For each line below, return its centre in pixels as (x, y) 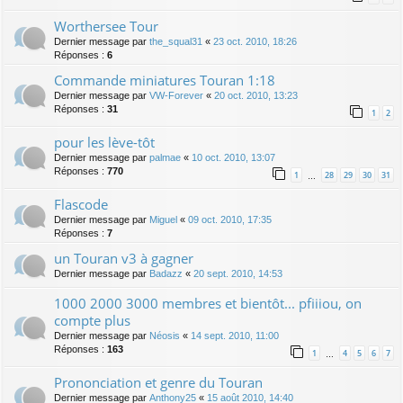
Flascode (81, 204)
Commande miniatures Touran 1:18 (165, 80)
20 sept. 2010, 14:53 (238, 273)
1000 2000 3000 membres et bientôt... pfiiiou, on (208, 303)
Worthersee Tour (106, 26)
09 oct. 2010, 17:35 (230, 219)
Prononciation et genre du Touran (158, 382)
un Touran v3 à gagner (124, 258)
